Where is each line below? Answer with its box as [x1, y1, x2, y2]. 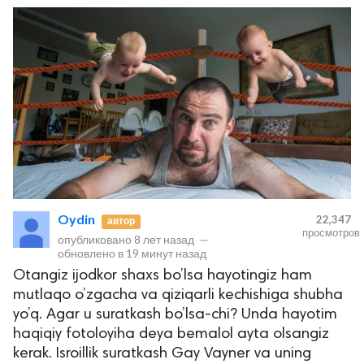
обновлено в [58, 245, 126, 260]
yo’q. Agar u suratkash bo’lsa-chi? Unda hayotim [13, 306, 337, 323]
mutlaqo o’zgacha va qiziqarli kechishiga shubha [13, 287, 343, 303]
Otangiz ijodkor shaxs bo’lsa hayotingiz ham [13, 267, 312, 284]
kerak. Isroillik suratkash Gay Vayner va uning [13, 345, 311, 362]
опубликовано [58, 232, 134, 246]
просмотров [302, 226, 360, 240]
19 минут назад [126, 245, 206, 260]
